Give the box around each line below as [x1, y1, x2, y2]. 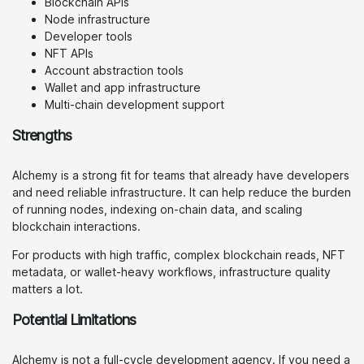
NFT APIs [45, 46, 93, 60]
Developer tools [45, 29, 132, 43]
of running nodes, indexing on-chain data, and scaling [12, 202, 302, 216]
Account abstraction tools [45, 63, 184, 77]
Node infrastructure [45, 12, 150, 26]
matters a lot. [12, 282, 83, 296]
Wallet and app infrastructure [45, 80, 201, 94]
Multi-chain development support [45, 97, 224, 111]
